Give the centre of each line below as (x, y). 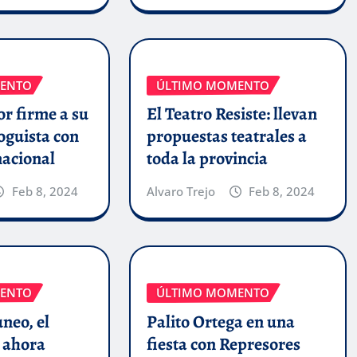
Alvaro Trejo (180, 192)
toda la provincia (207, 159)
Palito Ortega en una (220, 322)
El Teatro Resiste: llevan (231, 114)
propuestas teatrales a (226, 137)
